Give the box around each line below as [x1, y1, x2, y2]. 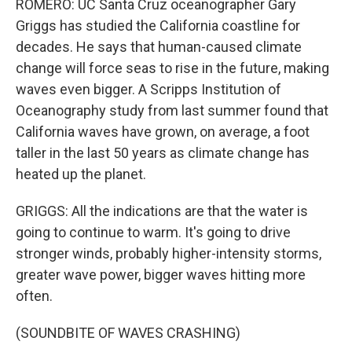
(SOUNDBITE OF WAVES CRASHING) [16, 324, 240, 341]
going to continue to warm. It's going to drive [16, 223, 291, 240]
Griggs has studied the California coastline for [16, 16, 300, 34]
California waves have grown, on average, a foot [16, 123, 310, 140]
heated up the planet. [16, 165, 146, 182]
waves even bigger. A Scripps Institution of [16, 80, 281, 97]
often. [16, 287, 53, 304]
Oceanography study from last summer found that [16, 101, 328, 119]
